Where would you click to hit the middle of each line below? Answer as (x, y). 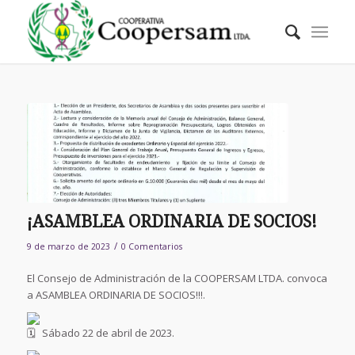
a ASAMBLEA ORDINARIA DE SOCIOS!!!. (116, 294)
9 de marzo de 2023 (68, 246)
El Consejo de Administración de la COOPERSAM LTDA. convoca (177, 278)
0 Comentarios (151, 246)
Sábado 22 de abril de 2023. (107, 332)
